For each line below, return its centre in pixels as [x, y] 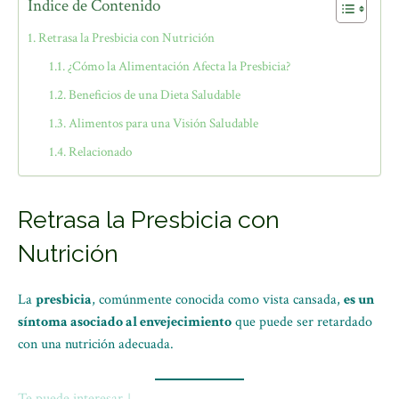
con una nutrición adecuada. [96, 344]
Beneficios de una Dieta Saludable [155, 95]
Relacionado [101, 152]
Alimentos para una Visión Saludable [164, 123]
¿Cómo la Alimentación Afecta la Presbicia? [179, 66]
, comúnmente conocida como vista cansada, [218, 300]
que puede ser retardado [302, 322]
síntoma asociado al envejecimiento [125, 322]
